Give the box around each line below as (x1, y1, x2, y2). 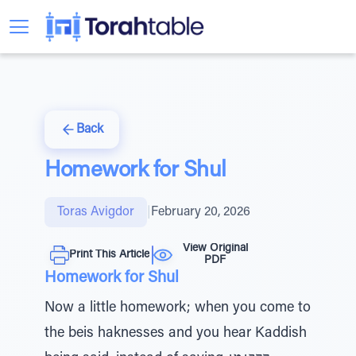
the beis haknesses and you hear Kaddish (44, 327, 307, 341)
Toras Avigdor (57, 206, 134, 219)
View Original (182, 243, 248, 254)
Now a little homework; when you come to (44, 301, 311, 315)
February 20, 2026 (151, 206, 250, 219)
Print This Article (69, 249, 149, 261)
